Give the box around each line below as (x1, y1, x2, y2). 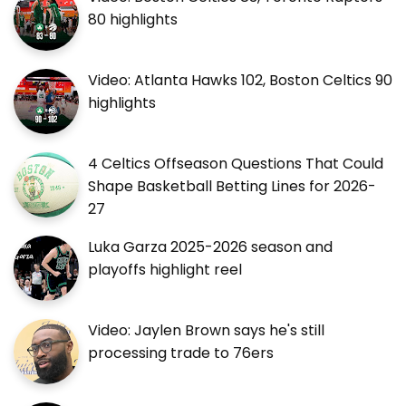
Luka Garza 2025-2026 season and (88, 237, 333, 258)
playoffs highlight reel (88, 259, 242, 281)
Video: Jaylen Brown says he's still (88, 320, 324, 342)
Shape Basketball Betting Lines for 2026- (88, 176, 376, 198)
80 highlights (88, 9, 178, 31)
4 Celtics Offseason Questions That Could (88, 153, 383, 175)
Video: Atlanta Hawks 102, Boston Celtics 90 (88, 70, 392, 92)
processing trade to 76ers (88, 343, 274, 364)
